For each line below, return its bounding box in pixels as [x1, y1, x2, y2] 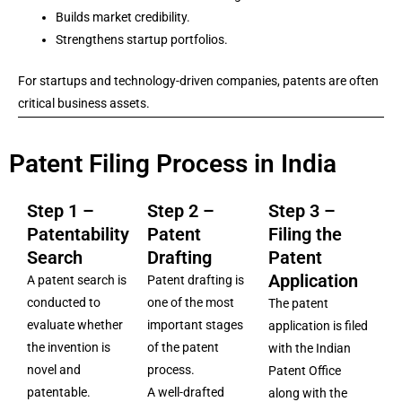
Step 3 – [267, 200, 336, 222]
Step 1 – [27, 200, 94, 222]
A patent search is [27, 273, 127, 287]
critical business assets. [18, 96, 150, 110]
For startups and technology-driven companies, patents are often [18, 74, 379, 88]
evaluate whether [27, 318, 123, 332]
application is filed [267, 319, 368, 333]
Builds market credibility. [56, 10, 190, 24]
